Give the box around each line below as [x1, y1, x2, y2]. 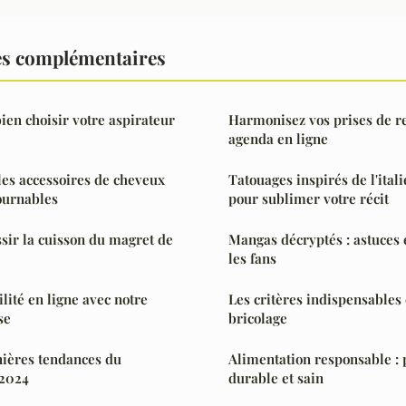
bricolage [228, 308, 287, 327]
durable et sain [228, 368, 324, 387]
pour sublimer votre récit [228, 188, 389, 208]
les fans [228, 248, 276, 267]
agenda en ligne [228, 129, 328, 148]
